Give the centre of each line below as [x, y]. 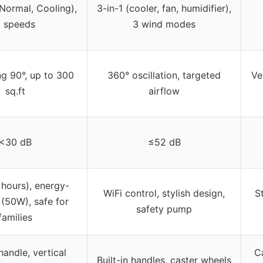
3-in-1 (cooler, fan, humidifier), [164, 9]
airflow [164, 91]
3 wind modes [164, 24]
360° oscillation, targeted [164, 75]
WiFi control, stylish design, [164, 193]
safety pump [164, 209]
